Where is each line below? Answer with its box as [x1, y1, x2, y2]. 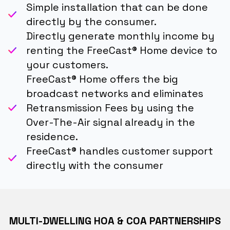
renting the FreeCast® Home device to [26, 44, 217, 57]
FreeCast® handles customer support [26, 144, 213, 158]
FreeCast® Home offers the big [26, 72, 178, 86]
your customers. [26, 58, 108, 72]
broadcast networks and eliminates [26, 87, 203, 101]
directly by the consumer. [26, 15, 157, 29]
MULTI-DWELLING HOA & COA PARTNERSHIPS [9, 214, 221, 228]
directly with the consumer [26, 159, 163, 172]
